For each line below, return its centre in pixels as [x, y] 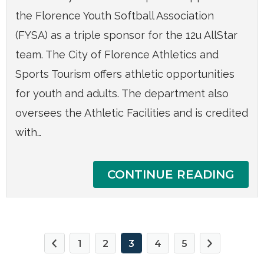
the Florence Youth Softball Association [115, 16]
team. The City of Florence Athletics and [117, 55]
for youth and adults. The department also [122, 94]
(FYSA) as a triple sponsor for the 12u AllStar [126, 35]
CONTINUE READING [171, 175]
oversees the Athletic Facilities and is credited [132, 113]
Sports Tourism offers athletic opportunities [125, 74]
